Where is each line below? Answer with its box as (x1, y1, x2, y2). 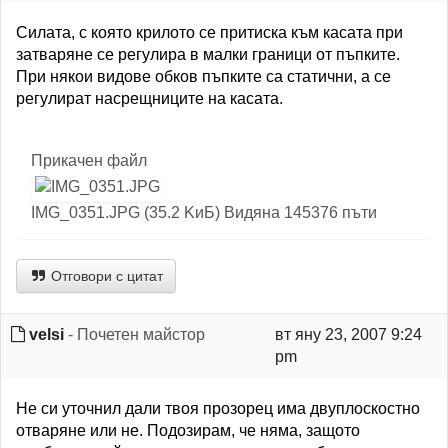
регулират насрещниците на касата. (16, 90, 283, 107)
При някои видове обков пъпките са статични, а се (16, 68, 391, 85)
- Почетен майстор (64, 326, 205, 343)
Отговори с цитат (47, 268, 163, 284)
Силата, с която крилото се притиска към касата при (16, 24, 403, 41)
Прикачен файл (31, 152, 147, 169)
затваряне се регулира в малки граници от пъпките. (16, 46, 400, 63)
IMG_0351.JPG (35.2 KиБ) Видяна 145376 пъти (31, 204, 377, 221)
